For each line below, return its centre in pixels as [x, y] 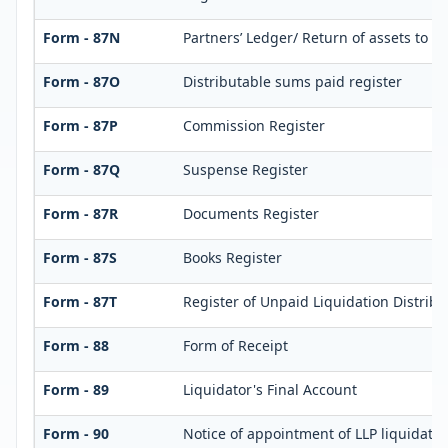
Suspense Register [245, 170]
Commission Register [253, 126]
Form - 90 [75, 434]
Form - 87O [81, 82]
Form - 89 [75, 390]
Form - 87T [79, 302]
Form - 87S [79, 258]
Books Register [232, 258]
